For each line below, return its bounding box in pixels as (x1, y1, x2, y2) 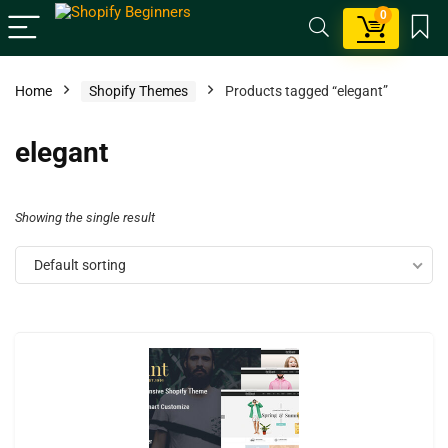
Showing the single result (15, 210, 155, 225)
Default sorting (34, 257, 126, 273)
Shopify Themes (89, 83, 188, 99)
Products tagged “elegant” (225, 83, 388, 99)
